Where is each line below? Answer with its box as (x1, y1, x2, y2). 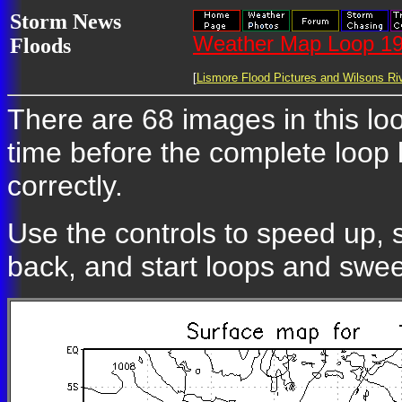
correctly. (7, 170, 123, 202)
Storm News (10, 10, 121, 33)
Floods (10, 34, 71, 57)
